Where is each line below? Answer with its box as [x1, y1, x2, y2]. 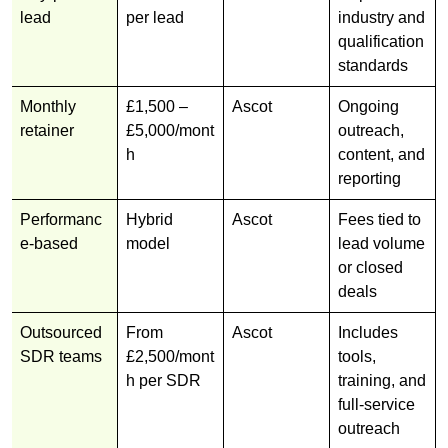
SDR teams [20, 347, 102, 365]
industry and [338, 8, 425, 26]
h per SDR [126, 371, 201, 389]
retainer [20, 121, 74, 139]
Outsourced [20, 323, 102, 341]
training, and [338, 371, 426, 389]
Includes [338, 323, 398, 341]
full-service [338, 395, 415, 413]
